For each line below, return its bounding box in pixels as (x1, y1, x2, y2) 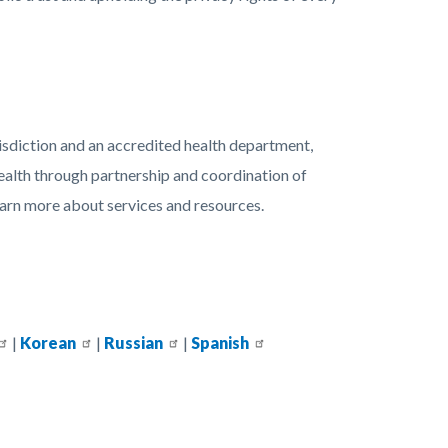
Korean (20, 333, 76, 353)
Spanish (191, 333, 249, 353)
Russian (104, 333, 163, 353)
